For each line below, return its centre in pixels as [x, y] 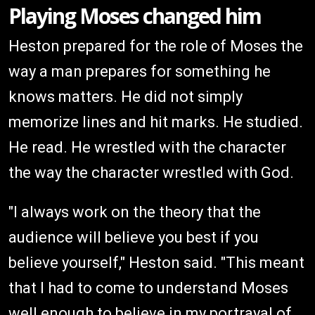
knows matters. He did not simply [126, 97]
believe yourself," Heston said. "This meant [156, 263]
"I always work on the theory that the [135, 212]
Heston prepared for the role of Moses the [156, 46]
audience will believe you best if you [134, 238]
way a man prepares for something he [140, 72]
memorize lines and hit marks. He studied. [156, 122]
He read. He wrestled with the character [147, 148]
